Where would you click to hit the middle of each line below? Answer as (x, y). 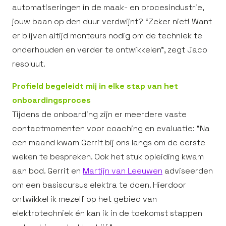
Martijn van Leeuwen (123, 171)
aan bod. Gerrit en (47, 171)
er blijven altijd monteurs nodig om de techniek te (107, 36)
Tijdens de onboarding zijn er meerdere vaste (99, 114)
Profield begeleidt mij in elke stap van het (95, 86)
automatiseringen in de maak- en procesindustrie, (108, 7)
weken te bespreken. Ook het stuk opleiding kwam (108, 157)
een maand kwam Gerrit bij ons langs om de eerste (109, 143)
